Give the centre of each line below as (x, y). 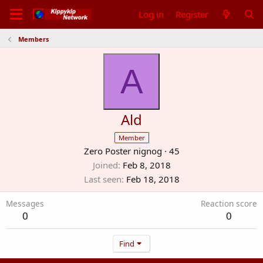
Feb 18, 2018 (153, 179)
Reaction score (229, 203)
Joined (105, 165)
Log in (151, 14)
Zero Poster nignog (123, 151)
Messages (25, 203)
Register (192, 14)
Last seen (102, 179)
